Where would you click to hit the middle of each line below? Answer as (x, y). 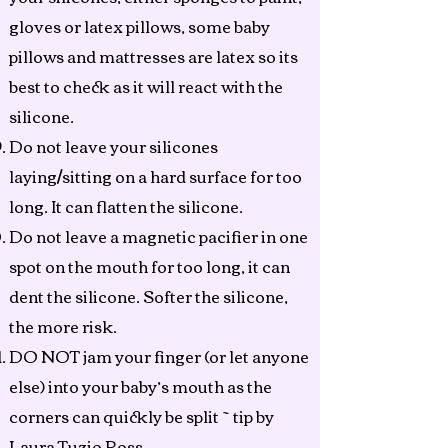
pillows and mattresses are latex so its (153, 56)
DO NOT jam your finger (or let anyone (159, 356)
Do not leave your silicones (113, 146)
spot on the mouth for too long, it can (149, 266)
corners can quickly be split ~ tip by (141, 416)
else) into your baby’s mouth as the (140, 386)
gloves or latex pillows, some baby (139, 26)
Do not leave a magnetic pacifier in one (158, 236)
